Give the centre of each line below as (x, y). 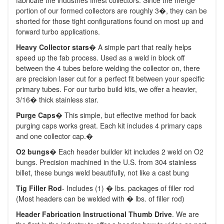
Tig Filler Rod (39, 188)
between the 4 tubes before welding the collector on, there (108, 68)
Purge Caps (36, 115)
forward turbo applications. (58, 31)
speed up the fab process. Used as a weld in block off (100, 57)
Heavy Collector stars (52, 47)
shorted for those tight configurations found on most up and (110, 21)
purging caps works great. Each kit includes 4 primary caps (109, 125)
